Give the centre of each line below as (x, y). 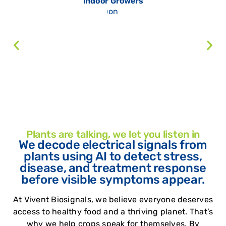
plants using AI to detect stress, (113, 156)
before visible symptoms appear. (113, 179)
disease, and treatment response (113, 168)
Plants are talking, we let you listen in (113, 134)
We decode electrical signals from (113, 145)
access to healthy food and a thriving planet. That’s (113, 211)
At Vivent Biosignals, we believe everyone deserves (113, 199)
